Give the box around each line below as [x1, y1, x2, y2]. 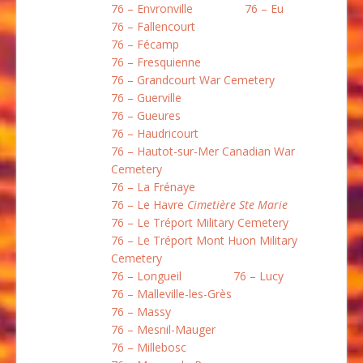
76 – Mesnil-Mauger [111, 322, 216, 338]
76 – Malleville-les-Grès [111, 286, 232, 302]
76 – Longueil [111, 268, 181, 284]
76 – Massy [111, 304, 171, 320]
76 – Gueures [111, 108, 181, 124]
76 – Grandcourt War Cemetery [111, 72, 275, 88]
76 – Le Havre [111, 197, 187, 213]
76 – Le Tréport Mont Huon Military [111, 233, 297, 249]
